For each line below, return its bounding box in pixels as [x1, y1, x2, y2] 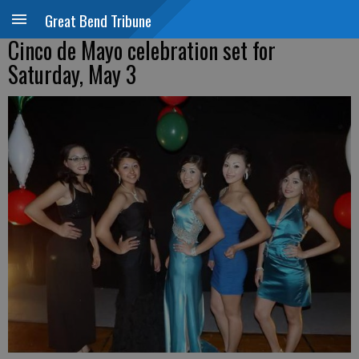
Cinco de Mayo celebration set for [8, 34, 276, 67]
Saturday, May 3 [8, 58, 136, 91]
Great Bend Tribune [45, 9, 151, 31]
